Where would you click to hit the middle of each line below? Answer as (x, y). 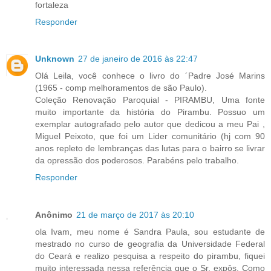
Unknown (55, 59)
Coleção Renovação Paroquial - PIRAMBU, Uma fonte (150, 100)
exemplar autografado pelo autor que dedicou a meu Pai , (150, 124)
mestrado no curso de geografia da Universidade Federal (150, 244)
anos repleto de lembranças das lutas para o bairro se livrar (150, 149)
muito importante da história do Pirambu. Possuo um (150, 112)
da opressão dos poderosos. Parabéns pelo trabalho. (137, 161)
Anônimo (54, 215)
